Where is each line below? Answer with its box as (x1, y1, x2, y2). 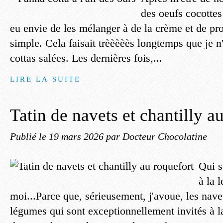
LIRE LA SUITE (10, 75, 81, 83)
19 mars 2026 (49, 131, 106, 142)
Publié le (10, 131, 49, 142)
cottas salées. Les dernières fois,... (10, 52, 162, 64)
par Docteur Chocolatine (106, 131, 207, 142)
